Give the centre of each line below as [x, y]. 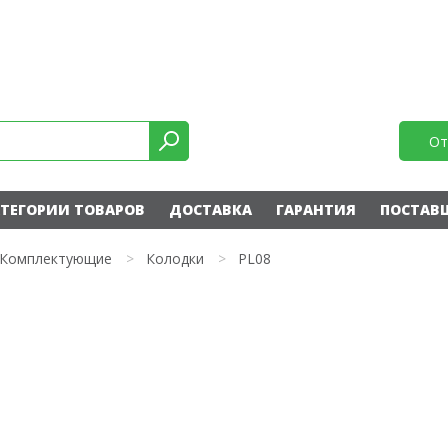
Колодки [175, 258]
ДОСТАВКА [210, 209]
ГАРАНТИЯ [315, 209]
